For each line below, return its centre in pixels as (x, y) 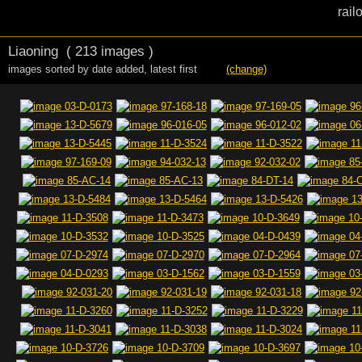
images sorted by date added (76, 69)
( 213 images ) (106, 51)
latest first (180, 69)
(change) (246, 69)
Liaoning (33, 51)
